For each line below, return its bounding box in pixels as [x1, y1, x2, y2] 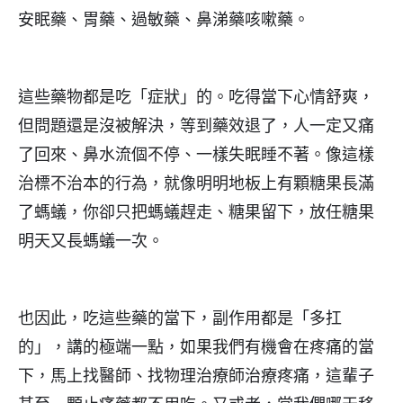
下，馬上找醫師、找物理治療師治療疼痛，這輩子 [18, 366, 374, 386]
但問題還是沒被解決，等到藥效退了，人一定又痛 [18, 116, 374, 136]
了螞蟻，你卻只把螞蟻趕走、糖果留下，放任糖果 [18, 202, 374, 222]
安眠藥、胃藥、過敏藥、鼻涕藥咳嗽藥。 [18, 10, 309, 30]
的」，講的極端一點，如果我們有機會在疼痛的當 [18, 337, 374, 357]
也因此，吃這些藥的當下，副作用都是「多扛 [18, 309, 342, 328]
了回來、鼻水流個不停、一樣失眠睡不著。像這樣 [18, 145, 374, 165]
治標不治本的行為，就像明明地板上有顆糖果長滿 [18, 174, 374, 193]
